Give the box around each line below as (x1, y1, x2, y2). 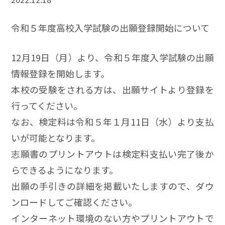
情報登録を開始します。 (11, 66, 110, 80)
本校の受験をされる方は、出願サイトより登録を (11, 82, 214, 96)
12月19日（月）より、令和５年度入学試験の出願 (11, 50, 214, 64)
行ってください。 (11, 98, 83, 112)
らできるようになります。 (11, 163, 119, 176)
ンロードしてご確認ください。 (11, 195, 138, 208)
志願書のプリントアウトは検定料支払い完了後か (11, 147, 214, 160)
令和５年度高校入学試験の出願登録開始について (11, 21, 210, 34)
